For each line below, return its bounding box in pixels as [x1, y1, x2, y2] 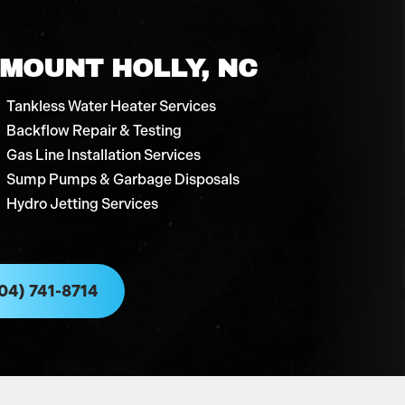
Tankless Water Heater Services [6, 97, 216, 115]
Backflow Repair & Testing [6, 121, 182, 139]
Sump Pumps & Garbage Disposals [6, 170, 240, 188]
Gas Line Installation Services [6, 146, 201, 164]
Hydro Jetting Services [6, 194, 158, 212]
